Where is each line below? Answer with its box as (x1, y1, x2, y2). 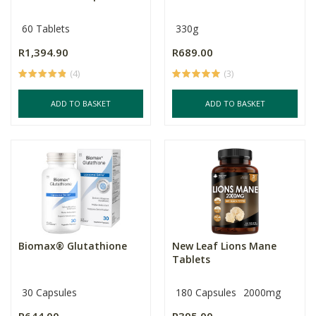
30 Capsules (22, 286, 77, 299)
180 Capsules (176, 286, 237, 299)
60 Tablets (22, 22, 70, 35)
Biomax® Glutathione (18, 239, 127, 253)
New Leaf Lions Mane (172, 239, 277, 253)
